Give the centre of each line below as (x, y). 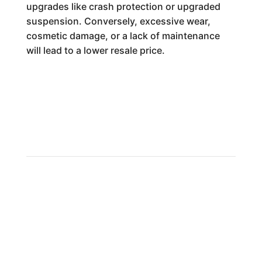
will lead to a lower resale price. (95, 50)
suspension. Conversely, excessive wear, (118, 21)
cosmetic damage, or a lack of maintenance (123, 36)
